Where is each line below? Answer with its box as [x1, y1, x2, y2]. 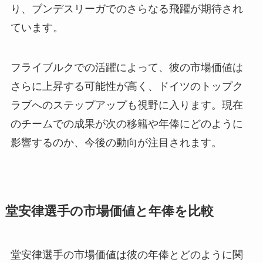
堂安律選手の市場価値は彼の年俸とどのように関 [10, 248, 243, 261]
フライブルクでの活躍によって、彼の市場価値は [10, 61, 243, 73]
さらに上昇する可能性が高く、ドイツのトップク [10, 80, 243, 92]
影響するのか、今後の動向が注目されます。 [10, 136, 222, 149]
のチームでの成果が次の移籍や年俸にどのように [10, 117, 243, 130]
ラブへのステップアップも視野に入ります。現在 [10, 99, 243, 111]
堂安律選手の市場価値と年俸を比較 [5, 204, 214, 218]
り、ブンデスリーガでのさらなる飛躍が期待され [10, 3, 243, 15]
